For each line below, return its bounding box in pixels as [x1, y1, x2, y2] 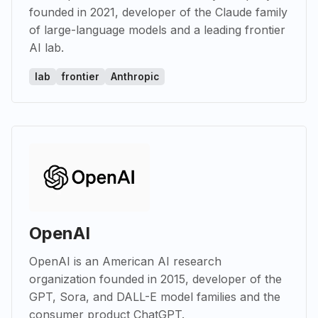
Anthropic [111, 70, 159, 82]
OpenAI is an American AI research [29, 253, 221, 268]
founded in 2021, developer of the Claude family [29, 4, 287, 19]
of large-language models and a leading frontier [29, 22, 285, 37]
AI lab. [29, 40, 64, 55]
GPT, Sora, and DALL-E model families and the [29, 289, 280, 304]
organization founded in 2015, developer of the [29, 271, 282, 286]
